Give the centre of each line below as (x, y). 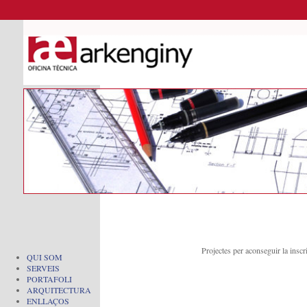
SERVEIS (43, 268)
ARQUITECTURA (59, 290)
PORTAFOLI (49, 279)
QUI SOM (45, 257)
